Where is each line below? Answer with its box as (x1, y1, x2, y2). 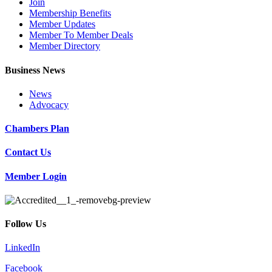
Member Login (5, 171, 67, 182)
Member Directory (29, 41, 100, 52)
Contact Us (5, 147, 51, 158)
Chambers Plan (5, 123, 69, 134)
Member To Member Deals (29, 30, 133, 41)
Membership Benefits (29, 8, 111, 19)
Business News (5, 64, 65, 75)
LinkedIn (5, 242, 40, 253)
